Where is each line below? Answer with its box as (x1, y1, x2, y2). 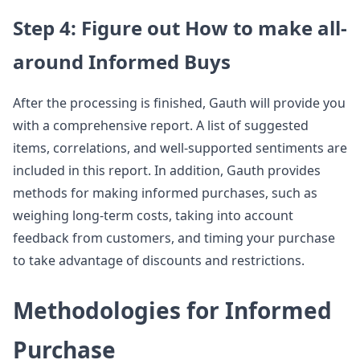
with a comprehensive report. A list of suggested (13, 116, 309, 134)
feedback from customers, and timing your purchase (13, 228, 335, 247)
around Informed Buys (13, 47, 231, 75)
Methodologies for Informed (13, 294, 332, 325)
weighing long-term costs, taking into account (13, 206, 293, 224)
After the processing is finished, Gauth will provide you (13, 93, 346, 112)
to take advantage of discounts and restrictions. (13, 251, 305, 269)
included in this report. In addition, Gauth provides (13, 161, 321, 179)
